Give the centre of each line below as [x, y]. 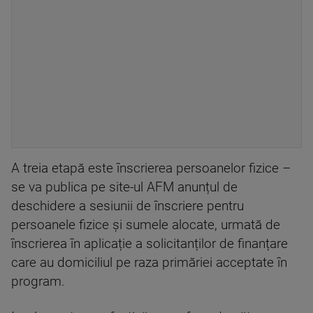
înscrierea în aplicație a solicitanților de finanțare [150, 244]
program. [38, 282]
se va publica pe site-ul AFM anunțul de [124, 187]
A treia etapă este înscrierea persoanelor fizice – [151, 168]
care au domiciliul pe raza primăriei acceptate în [149, 263]
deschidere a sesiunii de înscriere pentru [128, 206]
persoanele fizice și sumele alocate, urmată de [146, 225]
